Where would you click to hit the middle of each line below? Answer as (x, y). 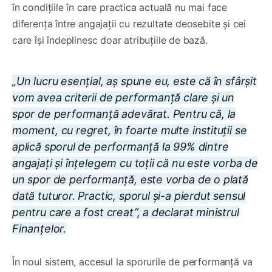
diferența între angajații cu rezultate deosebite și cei (129, 23)
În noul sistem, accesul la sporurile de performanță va (133, 261)
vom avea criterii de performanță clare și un (124, 97)
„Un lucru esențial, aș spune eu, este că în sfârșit (134, 81)
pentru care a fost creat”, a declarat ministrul (126, 212)
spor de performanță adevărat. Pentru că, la (124, 114)
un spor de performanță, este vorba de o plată (130, 179)
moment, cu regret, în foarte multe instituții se (130, 130)
